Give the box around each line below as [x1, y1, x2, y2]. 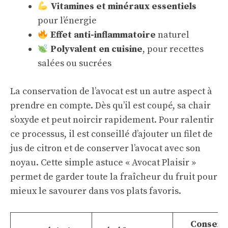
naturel [155, 29, 189, 41]
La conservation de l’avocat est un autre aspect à [10, 85, 212, 97]
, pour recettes [142, 43, 204, 55]
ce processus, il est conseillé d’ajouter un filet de [10, 128, 213, 140]
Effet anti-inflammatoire [50, 29, 156, 41]
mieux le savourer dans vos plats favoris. [10, 185, 181, 197]
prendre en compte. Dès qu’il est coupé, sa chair [10, 100, 211, 111]
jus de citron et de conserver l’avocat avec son [10, 142, 201, 154]
